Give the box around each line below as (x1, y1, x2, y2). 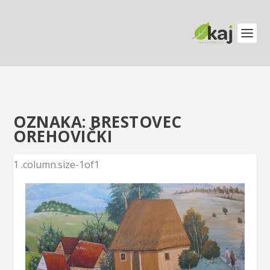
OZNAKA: (13, 111, 91, 133)
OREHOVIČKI (13, 125, 113, 147)
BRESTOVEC (90, 111, 182, 133)
